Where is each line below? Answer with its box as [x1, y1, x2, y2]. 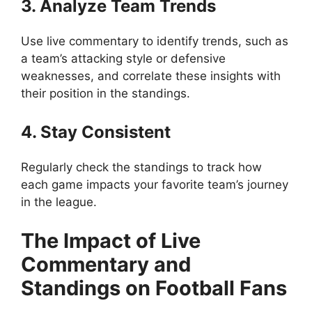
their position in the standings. [21, 86, 190, 100]
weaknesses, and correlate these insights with [21, 68, 281, 83]
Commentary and [21, 251, 191, 276]
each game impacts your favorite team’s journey [21, 178, 288, 192]
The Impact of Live [21, 228, 201, 253]
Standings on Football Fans [21, 275, 287, 300]
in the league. [21, 195, 97, 209]
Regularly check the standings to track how [21, 160, 262, 174]
